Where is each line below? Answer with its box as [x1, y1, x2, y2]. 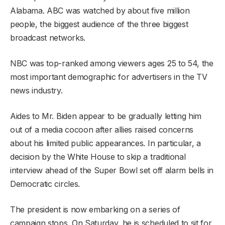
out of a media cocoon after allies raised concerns [10, 124, 193, 135]
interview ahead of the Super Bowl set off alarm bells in [10, 165, 214, 175]
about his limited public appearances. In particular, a [10, 138, 201, 148]
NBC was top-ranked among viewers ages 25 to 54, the [10, 58, 213, 68]
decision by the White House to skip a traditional [10, 151, 186, 162]
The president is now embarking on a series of [10, 204, 180, 214]
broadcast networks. [10, 32, 85, 43]
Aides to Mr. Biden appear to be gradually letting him [10, 110, 202, 121]
